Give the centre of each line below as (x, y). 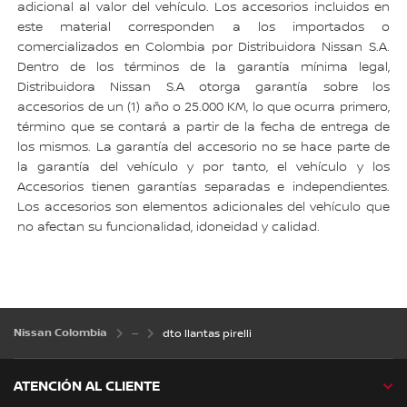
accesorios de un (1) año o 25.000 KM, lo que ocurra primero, (203, 108)
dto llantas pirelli (207, 334)
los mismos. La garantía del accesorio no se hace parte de (203, 148)
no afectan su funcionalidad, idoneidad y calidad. (169, 228)
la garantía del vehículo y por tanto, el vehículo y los (203, 168)
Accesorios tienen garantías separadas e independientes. (203, 188)
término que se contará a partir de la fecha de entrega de (203, 128)
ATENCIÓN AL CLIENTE (87, 387)
